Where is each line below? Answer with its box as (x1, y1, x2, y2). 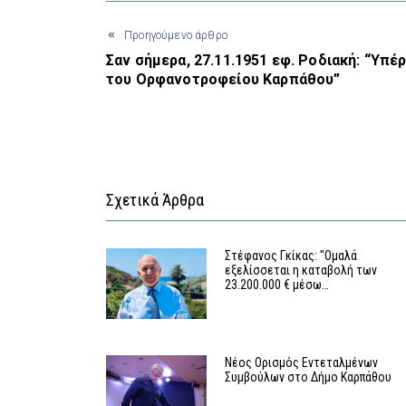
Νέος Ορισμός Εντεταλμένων (225, 355, 379, 371)
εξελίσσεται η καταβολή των (225, 263, 378, 278)
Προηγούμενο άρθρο (124, 29, 227, 43)
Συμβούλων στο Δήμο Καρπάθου (225, 370, 392, 385)
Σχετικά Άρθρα (106, 190, 204, 210)
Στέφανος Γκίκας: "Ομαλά (225, 248, 358, 264)
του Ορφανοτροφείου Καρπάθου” (106, 71, 341, 89)
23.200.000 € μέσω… (225, 277, 330, 293)
